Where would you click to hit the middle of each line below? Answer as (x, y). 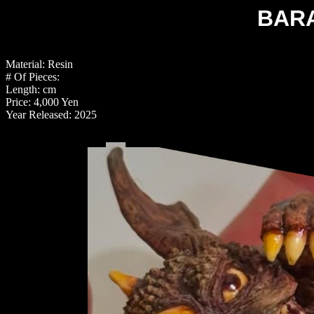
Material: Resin (39, 64)
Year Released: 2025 (51, 115)
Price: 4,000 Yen (42, 102)
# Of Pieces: (33, 77)
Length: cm (31, 89)
